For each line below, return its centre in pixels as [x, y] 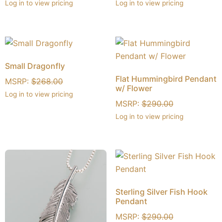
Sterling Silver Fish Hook [161, 192]
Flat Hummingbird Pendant [166, 79]
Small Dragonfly [35, 66]
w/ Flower [134, 88]
